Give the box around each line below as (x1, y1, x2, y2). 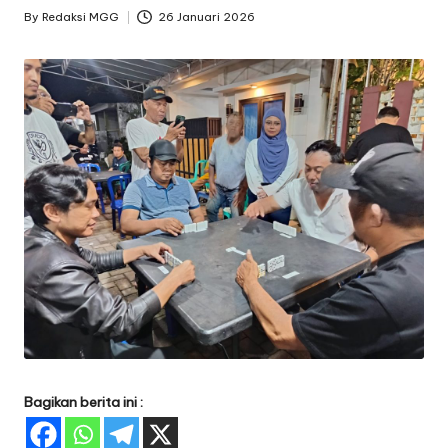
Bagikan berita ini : (24, 393, 143, 412)
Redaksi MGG (42, 10, 119, 25)
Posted (23, 19, 65, 34)
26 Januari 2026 (157, 10, 255, 25)
